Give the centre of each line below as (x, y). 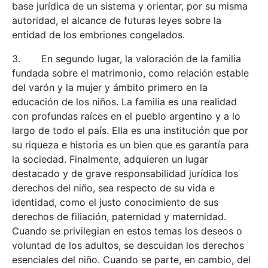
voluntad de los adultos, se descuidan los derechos (128, 245)
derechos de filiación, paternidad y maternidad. (119, 217)
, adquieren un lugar (163, 159)
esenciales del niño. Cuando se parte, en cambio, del (131, 260)
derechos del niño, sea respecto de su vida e (113, 188)
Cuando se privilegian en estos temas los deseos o (127, 231)
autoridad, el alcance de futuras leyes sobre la (117, 20)
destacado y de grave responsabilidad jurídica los (125, 173)
